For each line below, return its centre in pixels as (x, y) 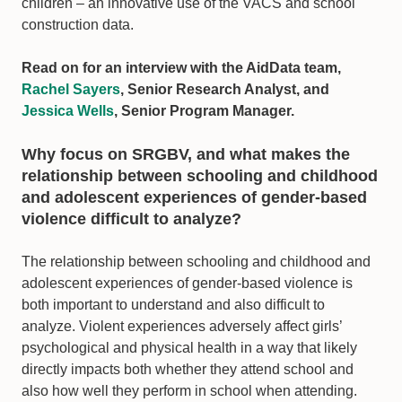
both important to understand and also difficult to (173, 305)
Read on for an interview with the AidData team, (181, 68)
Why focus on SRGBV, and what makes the (186, 155)
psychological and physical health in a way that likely (189, 348)
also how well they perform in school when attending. (189, 391)
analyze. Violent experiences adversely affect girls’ (182, 327)
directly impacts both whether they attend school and (188, 370)
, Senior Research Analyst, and (225, 90)
